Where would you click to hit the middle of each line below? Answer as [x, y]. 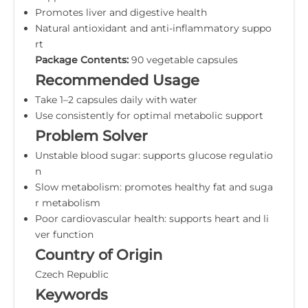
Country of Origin [99, 254]
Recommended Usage [117, 80]
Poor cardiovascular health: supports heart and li [152, 218]
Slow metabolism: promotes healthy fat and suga [154, 187]
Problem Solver [91, 135]
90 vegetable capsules [183, 59]
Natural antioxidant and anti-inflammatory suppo [153, 28]
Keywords [71, 294]
